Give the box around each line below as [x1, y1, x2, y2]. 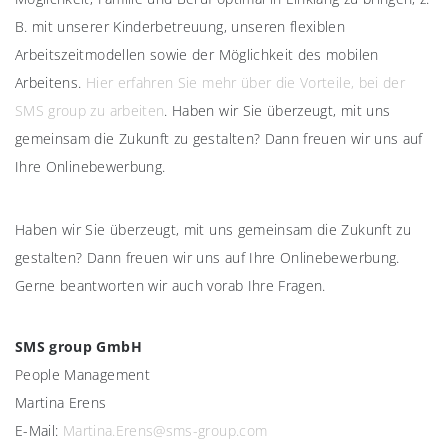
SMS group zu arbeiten [15, 100, 165, 120]
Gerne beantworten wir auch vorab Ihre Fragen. [15, 275, 326, 295]
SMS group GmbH [15, 336, 142, 356]
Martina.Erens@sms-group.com [62, 420, 268, 440]
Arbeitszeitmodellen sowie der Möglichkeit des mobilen [15, 44, 379, 64]
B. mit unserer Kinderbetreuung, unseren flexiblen [15, 16, 346, 36]
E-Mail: [15, 420, 63, 440]
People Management [15, 364, 150, 384]
